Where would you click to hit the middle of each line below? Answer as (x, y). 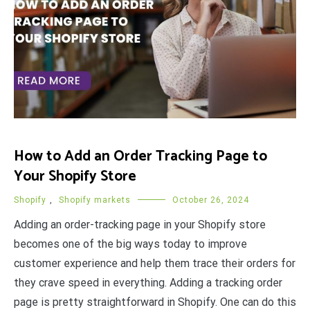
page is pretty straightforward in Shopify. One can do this (155, 302)
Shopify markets (95, 200)
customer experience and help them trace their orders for (155, 263)
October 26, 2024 (211, 200)
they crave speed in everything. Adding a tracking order (148, 282)
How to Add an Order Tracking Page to (140, 156)
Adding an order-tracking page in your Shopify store (140, 224)
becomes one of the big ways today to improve (130, 244)
